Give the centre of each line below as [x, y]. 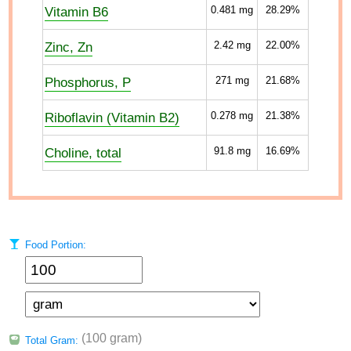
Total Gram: [51, 340]
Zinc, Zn [69, 47]
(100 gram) [111, 338]
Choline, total [83, 153]
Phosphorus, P [88, 82]
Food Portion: [54, 245]
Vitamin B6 [76, 12]
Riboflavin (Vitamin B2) [112, 118]
